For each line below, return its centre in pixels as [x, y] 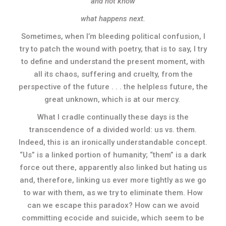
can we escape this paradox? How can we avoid [113, 205]
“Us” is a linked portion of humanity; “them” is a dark [113, 155]
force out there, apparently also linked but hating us [113, 167]
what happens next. [113, 19]
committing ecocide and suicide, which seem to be [113, 218]
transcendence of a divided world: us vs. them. [113, 130]
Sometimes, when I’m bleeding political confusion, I [113, 36]
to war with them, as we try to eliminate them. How [113, 193]
